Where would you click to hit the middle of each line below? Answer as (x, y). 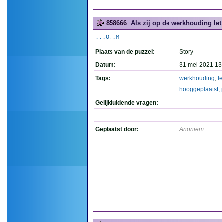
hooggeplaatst (199, 89)
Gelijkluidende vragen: (127, 103)
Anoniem (192, 129)
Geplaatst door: (117, 129)
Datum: (106, 65)
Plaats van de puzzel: (125, 52)
